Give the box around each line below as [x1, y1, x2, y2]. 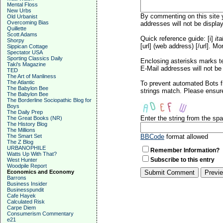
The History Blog [7, 121, 47, 127]
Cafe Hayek [7, 193, 36, 199]
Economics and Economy [7, 169, 74, 175]
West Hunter [7, 157, 37, 163]
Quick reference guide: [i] [140, 35, 215, 42]
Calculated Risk [7, 199, 45, 205]
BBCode [140, 133, 164, 140]
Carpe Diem [7, 205, 36, 211]
